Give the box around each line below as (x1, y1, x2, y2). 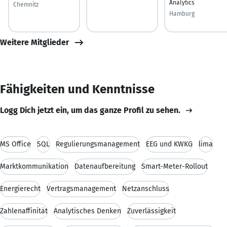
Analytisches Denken (54, 206, 121, 215)
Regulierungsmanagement (56, 139, 140, 148)
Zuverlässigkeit (127, 206, 176, 215)
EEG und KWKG (146, 139, 193, 148)
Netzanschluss (122, 184, 169, 193)
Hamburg (169, 10, 195, 17)
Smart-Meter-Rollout (141, 162, 208, 171)
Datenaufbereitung (74, 162, 135, 171)
